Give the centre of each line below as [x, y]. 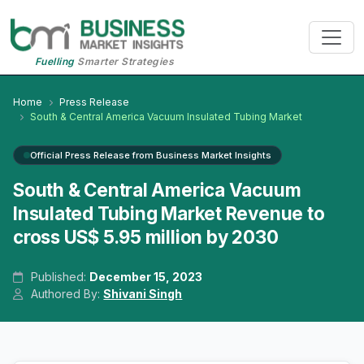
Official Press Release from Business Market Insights [151, 156]
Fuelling [54, 62]
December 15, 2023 [146, 277]
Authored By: [66, 294]
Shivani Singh [143, 294]
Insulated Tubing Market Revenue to [169, 214]
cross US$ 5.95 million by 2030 [146, 237]
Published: [59, 277]
